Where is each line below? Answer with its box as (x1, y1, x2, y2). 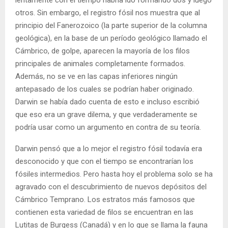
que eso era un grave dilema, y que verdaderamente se (15, 110, 197, 120)
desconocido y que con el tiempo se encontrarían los (15, 157, 193, 166)
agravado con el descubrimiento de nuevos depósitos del (15, 182, 207, 192)
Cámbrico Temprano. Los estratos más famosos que (15, 195, 195, 205)
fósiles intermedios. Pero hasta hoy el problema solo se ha (15, 169, 213, 179)
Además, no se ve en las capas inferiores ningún (15, 72, 178, 81)
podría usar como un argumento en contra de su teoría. (15, 123, 201, 132)
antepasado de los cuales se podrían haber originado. (15, 84, 194, 94)
